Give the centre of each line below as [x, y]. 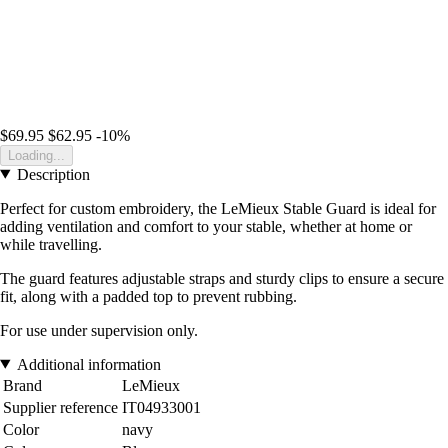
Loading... [36, 155]
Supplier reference [60, 407]
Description [53, 174]
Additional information [88, 364]
